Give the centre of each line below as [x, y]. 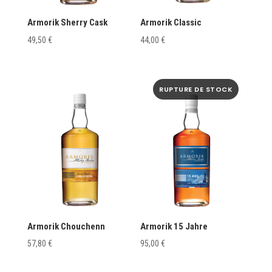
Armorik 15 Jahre [174, 226]
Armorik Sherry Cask [67, 23]
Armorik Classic [171, 23]
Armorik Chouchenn [66, 226]
